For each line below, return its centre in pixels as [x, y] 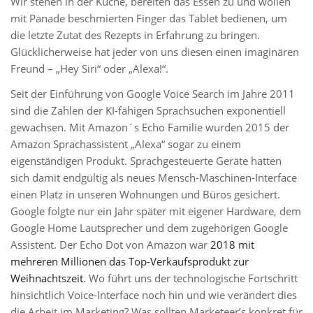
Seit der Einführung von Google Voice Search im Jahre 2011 [153, 94]
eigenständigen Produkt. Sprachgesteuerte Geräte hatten [146, 161]
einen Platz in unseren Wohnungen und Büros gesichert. [145, 194]
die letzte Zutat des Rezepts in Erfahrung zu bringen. [135, 35]
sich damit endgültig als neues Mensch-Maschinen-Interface [154, 177]
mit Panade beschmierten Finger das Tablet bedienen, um [149, 18]
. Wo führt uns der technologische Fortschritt [190, 278]
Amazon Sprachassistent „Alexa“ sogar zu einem [126, 144]
